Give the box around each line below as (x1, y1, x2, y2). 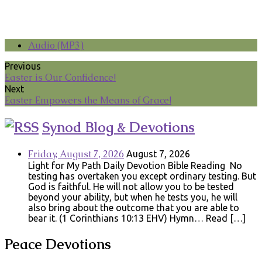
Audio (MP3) (28, 39, 84, 51)
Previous (5, 60, 41, 71)
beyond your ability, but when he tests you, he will (28, 191, 237, 202)
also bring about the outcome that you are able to (28, 202, 239, 213)
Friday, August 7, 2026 (28, 147, 124, 160)
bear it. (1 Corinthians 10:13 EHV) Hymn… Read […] (28, 212, 246, 223)
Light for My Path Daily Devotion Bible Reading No (28, 160, 242, 171)
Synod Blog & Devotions (42, 118, 195, 136)
